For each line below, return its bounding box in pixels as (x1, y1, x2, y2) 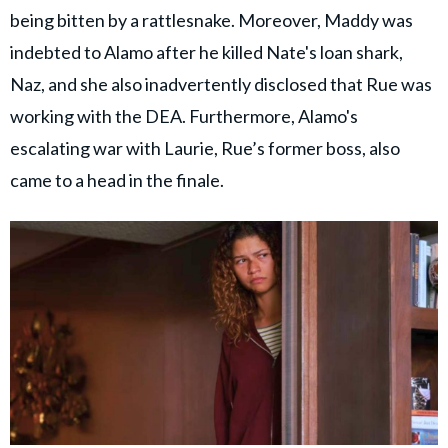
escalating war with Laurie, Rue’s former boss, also (10, 136, 400, 159)
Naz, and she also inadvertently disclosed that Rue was (10, 72, 432, 95)
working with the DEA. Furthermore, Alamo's (10, 104, 358, 127)
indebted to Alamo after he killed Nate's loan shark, (10, 40, 403, 63)
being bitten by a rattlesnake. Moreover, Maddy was (10, 8, 413, 31)
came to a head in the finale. (10, 168, 233, 191)
